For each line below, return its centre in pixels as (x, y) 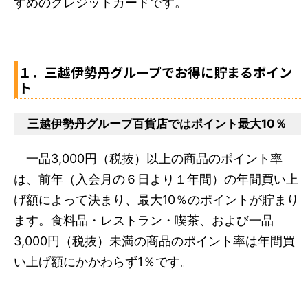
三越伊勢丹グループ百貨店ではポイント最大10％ (157, 123)
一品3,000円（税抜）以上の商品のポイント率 (148, 158)
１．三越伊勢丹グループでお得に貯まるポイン (155, 71)
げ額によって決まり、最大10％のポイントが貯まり (156, 199)
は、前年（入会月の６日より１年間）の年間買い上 (156, 179)
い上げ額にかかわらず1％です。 (103, 261)
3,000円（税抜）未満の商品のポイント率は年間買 (154, 241)
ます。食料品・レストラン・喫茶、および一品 (144, 220)
